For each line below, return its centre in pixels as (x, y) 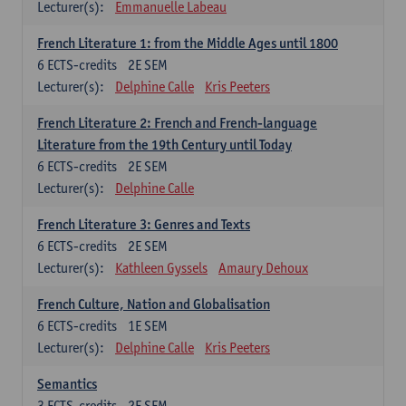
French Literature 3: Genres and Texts (144, 224)
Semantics (67, 384)
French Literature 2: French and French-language (177, 123)
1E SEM (148, 326)
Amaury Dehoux (263, 268)
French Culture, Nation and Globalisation (154, 304)
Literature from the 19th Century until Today (164, 145)
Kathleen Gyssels (161, 268)
